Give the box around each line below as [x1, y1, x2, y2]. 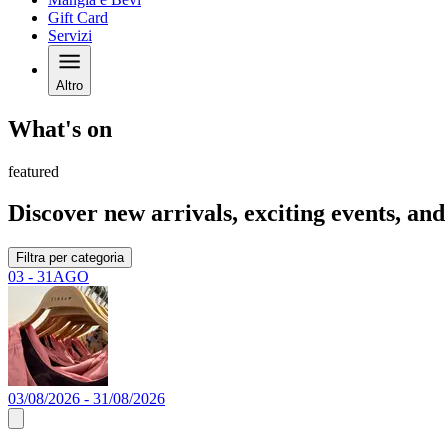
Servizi [48, 26, 92, 44]
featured [8, 162, 59, 180]
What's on [8, 115, 112, 142]
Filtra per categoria [16, 250, 124, 266]
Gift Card [48, 8, 108, 26]
